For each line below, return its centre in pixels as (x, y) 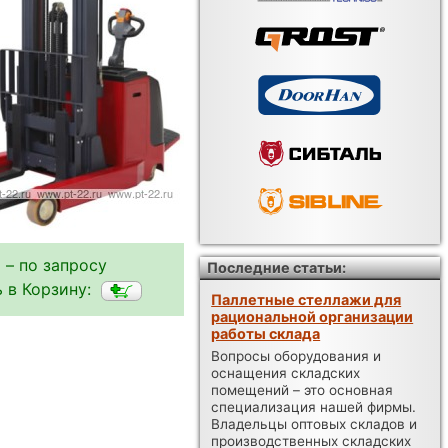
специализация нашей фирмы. (314, 406)
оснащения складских (286, 372)
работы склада (266, 334)
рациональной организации (312, 317)
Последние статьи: (277, 267)
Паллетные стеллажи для (306, 300)
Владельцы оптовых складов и (314, 423)
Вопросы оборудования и (296, 355)
